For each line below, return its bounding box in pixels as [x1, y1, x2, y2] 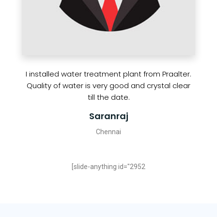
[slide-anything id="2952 [72, 163, 145, 171]
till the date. [87, 92, 130, 102]
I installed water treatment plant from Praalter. [26, 68, 191, 79]
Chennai [96, 127, 121, 136]
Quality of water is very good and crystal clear [27, 80, 190, 91]
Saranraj [89, 109, 128, 122]
